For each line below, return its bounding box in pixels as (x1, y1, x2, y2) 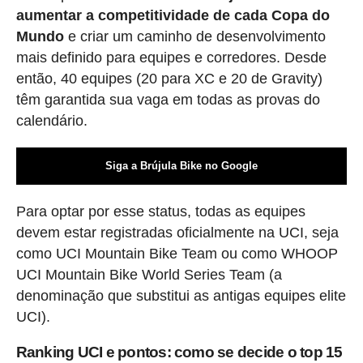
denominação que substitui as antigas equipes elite (15, 288, 346, 305)
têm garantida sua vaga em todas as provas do (15, 92, 320, 109)
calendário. (15, 113, 88, 130)
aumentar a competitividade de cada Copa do (15, 7, 330, 24)
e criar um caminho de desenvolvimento (63, 28, 326, 45)
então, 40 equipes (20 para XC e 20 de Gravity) (15, 70, 322, 88)
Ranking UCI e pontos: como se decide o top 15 (15, 344, 343, 361)
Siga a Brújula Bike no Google (105, 160, 258, 173)
